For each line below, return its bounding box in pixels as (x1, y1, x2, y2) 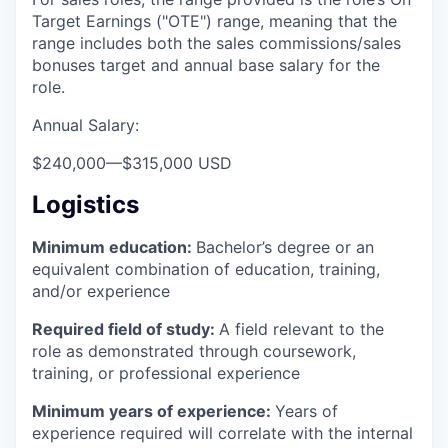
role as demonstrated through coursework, (32, 341, 356, 362)
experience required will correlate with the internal (32, 423, 413, 444)
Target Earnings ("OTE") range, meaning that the (32, 11, 397, 32)
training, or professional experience (32, 363, 300, 384)
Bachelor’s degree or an (196, 237, 374, 258)
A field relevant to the (219, 319, 384, 340)
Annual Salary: (32, 115, 139, 136)
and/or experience (32, 281, 170, 302)
